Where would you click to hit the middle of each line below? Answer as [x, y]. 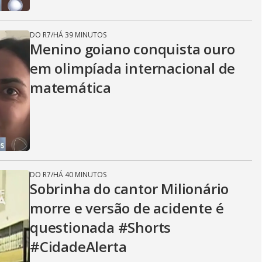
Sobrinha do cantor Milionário [130, 189]
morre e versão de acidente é [127, 208]
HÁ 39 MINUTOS [80, 35]
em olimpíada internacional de [133, 68]
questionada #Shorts [101, 227]
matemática [71, 87]
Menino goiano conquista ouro [132, 49]
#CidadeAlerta [78, 247]
